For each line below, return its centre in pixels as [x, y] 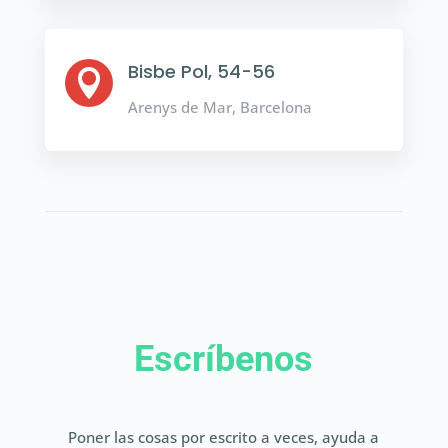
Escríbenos [224, 359]
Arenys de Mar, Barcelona [219, 107]
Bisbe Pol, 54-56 [201, 71]
